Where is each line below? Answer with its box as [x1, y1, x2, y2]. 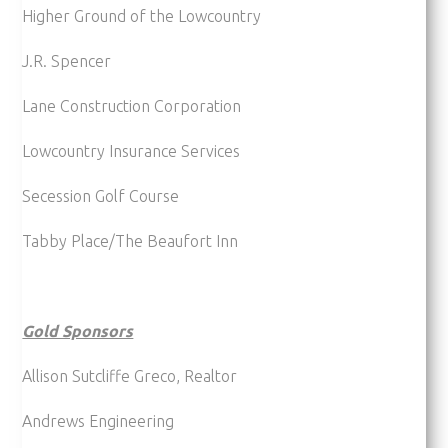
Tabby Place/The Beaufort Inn [22, 231, 239, 250]
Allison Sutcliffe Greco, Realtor [22, 366, 238, 385]
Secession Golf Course [22, 186, 180, 205]
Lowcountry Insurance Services [22, 141, 241, 160]
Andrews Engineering [22, 411, 175, 430]
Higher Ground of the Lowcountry [22, 6, 262, 25]
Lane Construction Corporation [22, 96, 242, 115]
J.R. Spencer [22, 51, 112, 70]
